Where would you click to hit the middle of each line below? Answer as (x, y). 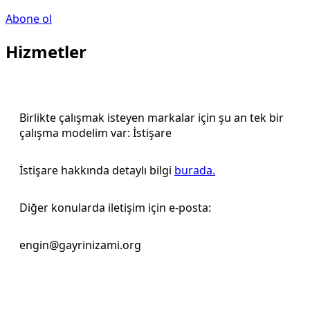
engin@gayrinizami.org (80, 245)
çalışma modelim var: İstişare (95, 133)
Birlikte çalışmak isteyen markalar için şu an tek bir (152, 117)
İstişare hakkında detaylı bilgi (97, 170)
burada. (195, 170)
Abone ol (29, 18)
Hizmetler (46, 51)
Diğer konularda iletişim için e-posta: (115, 207)
